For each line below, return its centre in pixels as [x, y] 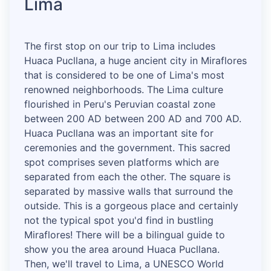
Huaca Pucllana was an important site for [119, 133]
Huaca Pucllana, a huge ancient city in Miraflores [135, 61]
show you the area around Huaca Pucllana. [122, 250]
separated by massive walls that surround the [129, 191]
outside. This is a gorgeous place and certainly [131, 206]
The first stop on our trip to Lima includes [120, 46]
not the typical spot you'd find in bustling [119, 220]
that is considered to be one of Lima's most [124, 75]
